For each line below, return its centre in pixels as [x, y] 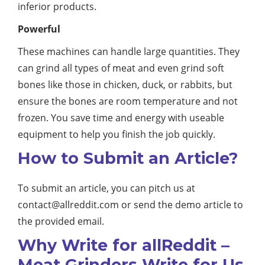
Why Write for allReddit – [124, 245]
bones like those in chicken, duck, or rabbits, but [125, 85]
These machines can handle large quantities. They [129, 52]
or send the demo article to [181, 205]
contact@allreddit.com [68, 205]
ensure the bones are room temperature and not [128, 101]
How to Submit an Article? [128, 159]
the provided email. [61, 222]
